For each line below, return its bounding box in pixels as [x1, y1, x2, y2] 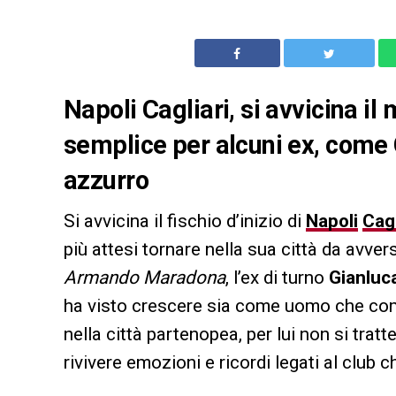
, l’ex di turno [225, 266, 329, 288]
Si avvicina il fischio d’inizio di [64, 209, 306, 232]
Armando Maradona [64, 266, 225, 288]
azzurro [64, 164, 148, 195]
